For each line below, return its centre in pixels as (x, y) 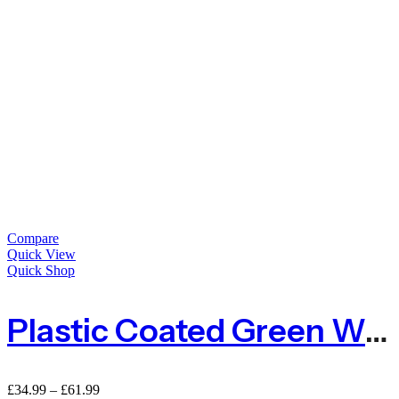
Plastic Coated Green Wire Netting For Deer (377, 331)
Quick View (41, 255)
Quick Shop (41, 271)
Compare (33, 239)
